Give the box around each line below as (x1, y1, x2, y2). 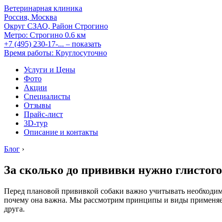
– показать (66, 40, 101, 48)
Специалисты (24, 92, 70, 101)
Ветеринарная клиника (4, 4, 82, 12)
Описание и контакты (24, 128, 98, 136)
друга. (4, 204, 25, 213)
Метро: (4, 31, 28, 39)
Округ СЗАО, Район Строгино (4, 22, 108, 30)
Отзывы (24, 101, 51, 110)
